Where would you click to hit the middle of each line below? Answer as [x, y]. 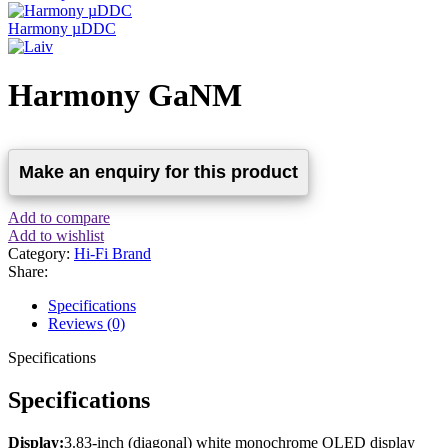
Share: [28, 272]
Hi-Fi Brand [112, 254]
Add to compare [59, 218]
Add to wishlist [56, 236]
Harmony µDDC [62, 28]
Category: [39, 254]
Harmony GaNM [125, 95]
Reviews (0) [86, 324]
